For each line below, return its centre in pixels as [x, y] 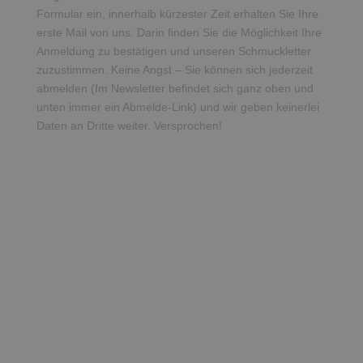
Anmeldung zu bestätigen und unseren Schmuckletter [173, 51]
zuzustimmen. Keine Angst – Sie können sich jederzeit [174, 70]
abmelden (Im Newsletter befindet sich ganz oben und [175, 88]
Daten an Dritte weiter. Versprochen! [129, 126]
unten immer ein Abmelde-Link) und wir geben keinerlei [177, 107]
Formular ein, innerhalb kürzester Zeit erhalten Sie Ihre [177, 14]
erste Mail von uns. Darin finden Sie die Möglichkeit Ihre [179, 32]
